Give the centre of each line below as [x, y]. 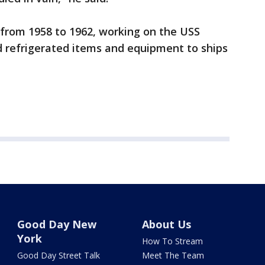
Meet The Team [173, 256]
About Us [166, 224]
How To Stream [172, 241]
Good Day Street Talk [59, 256]
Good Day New [57, 224]
